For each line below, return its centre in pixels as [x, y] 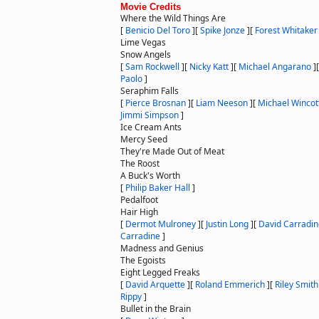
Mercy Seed [144, 139]
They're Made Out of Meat [172, 151]
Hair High [139, 212]
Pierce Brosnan [156, 103]
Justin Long [227, 224]
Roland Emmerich [230, 284]
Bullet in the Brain [156, 309]
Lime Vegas [143, 42]
